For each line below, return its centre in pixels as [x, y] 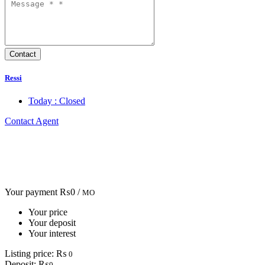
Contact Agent [32, 121]
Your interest [52, 233]
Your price [48, 212]
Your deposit [52, 222]
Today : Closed [57, 101]
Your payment [31, 192]
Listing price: [29, 253]
